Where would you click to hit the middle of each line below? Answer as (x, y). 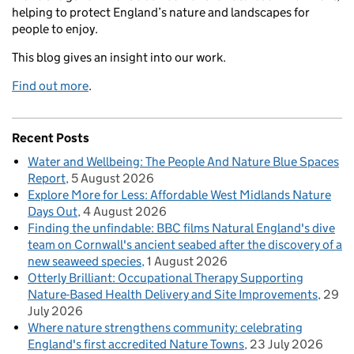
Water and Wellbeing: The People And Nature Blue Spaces (183, 162)
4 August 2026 (125, 212)
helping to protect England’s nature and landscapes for (161, 13)
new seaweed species (85, 262)
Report (47, 179)
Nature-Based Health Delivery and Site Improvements (173, 295)
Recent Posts (51, 138)
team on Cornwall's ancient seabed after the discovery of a (185, 245)
